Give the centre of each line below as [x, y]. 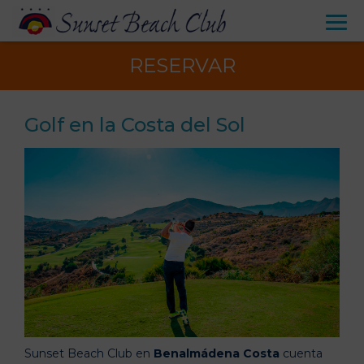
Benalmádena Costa [217, 353]
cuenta [301, 353]
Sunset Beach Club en [89, 353]
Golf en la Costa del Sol [135, 125]
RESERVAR [182, 65]
